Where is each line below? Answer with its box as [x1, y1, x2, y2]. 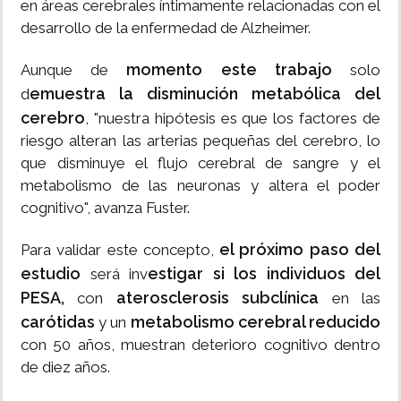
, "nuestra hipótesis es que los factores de [85, 109, 380, 128]
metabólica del [252, 84, 380, 104]
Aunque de [21, 61, 109, 80]
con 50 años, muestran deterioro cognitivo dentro [21, 336, 380, 354]
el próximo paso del [219, 240, 381, 260]
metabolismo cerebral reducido [130, 312, 380, 332]
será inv [90, 265, 148, 284]
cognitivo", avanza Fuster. [21, 199, 190, 218]
